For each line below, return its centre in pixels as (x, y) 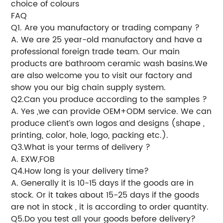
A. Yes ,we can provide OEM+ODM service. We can (111, 111)
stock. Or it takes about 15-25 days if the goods (105, 195)
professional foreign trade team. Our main (96, 52)
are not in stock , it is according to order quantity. (110, 207)
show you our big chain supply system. (89, 87)
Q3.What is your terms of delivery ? (81, 147)
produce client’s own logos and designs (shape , (108, 123)
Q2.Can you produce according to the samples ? (109, 99)
